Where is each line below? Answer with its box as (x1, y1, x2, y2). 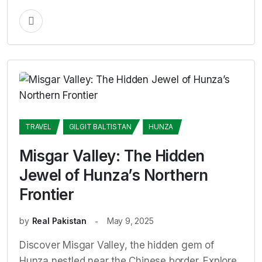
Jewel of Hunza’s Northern (19, 166, 208, 184)
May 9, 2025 (106, 216, 154, 226)
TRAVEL (25, 122, 51, 131)
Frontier (19, 185, 74, 204)
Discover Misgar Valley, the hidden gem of (19, 239, 214, 251)
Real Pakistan (32, 216, 87, 226)
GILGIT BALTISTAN (68, 122, 132, 131)
